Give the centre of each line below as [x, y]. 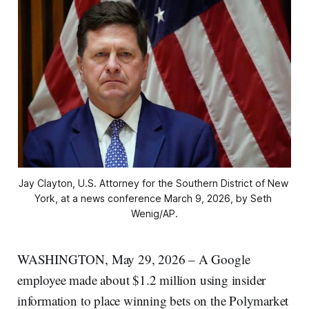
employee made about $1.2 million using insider [142, 280]
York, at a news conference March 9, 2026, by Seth [153, 199]
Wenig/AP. [154, 214]
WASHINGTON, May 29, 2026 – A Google [134, 259]
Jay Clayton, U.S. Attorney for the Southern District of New [153, 183]
